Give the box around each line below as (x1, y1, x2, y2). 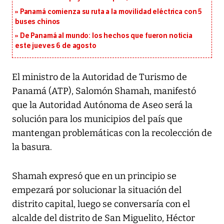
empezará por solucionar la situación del (12, 184, 181, 196)
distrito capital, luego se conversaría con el (12, 198, 190, 210)
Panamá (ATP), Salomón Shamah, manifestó (12, 85, 196, 97)
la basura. (12, 141, 52, 153)
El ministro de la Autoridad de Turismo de (12, 71, 187, 83)
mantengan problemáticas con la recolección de (12, 127, 212, 139)
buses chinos (15, 17, 60, 26)
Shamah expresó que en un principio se (12, 170, 176, 182)
